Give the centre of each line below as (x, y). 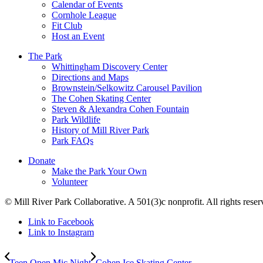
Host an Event (78, 36)
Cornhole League (84, 15)
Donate (42, 161)
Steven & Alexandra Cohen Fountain (120, 109)
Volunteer (70, 182)
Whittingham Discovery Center (109, 67)
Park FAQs (73, 141)
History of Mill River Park (100, 130)
